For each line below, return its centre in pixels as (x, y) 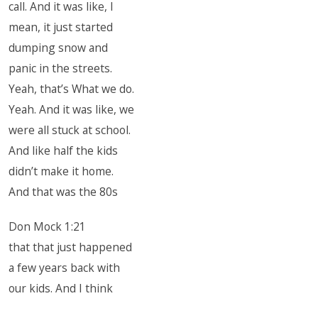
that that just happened (71, 247)
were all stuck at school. (70, 130)
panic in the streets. (61, 68)
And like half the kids (64, 150)
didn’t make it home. (61, 171)
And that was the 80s (64, 192)
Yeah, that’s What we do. (72, 89)
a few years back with (65, 268)
